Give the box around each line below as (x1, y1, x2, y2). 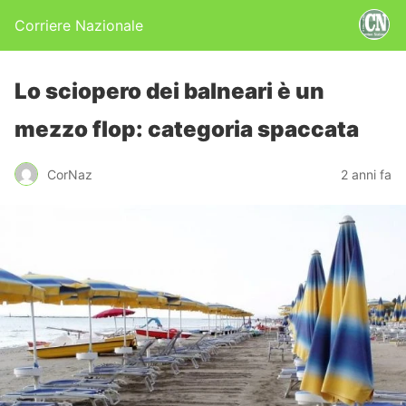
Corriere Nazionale (14, 16, 143, 34)
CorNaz (47, 166, 92, 182)
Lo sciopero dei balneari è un (14, 78, 324, 104)
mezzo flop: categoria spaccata (14, 116, 359, 142)
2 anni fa (341, 166, 391, 182)
